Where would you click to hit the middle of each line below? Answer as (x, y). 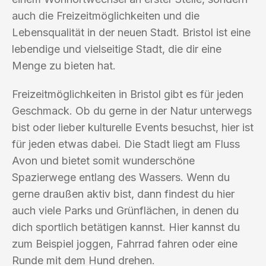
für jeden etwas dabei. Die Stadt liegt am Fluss (126, 144)
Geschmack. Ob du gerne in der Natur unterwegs (132, 110)
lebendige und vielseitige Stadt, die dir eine (117, 49)
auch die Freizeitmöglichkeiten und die (106, 15)
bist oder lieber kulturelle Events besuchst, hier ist (133, 127)
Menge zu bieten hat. (64, 65)
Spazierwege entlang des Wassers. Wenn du (121, 177)
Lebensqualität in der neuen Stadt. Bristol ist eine (131, 32)
